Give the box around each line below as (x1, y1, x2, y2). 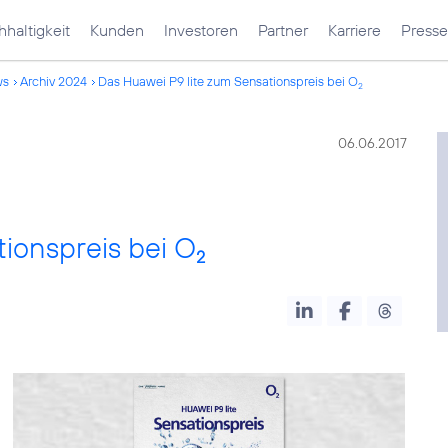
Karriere (328, 20, 381, 40)
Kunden (90, 20, 144, 40)
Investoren (164, 20, 238, 40)
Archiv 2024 (20, 73, 87, 89)
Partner (258, 20, 308, 40)
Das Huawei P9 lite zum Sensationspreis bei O (98, 73, 358, 89)
